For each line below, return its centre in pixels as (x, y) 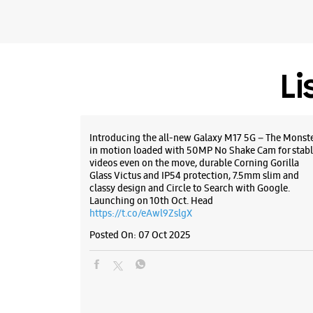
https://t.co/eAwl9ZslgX (140, 213)
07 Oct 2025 (164, 235)
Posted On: (112, 235)
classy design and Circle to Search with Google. (189, 188)
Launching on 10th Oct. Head (151, 201)
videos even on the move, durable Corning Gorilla (194, 163)
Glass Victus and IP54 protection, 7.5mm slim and (194, 176)
